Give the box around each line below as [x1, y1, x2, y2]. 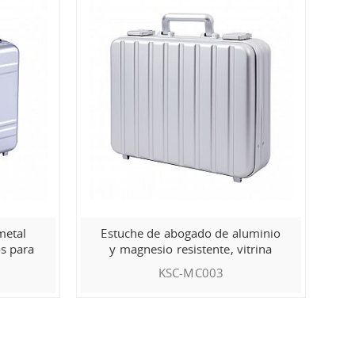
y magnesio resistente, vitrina [109, 240, 273, 257]
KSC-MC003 [158, 264, 223, 281]
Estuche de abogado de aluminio [101, 224, 281, 241]
